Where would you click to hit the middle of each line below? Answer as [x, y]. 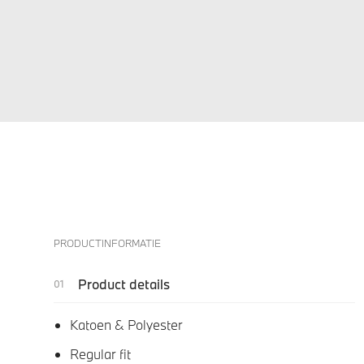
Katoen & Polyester [126, 325]
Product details [124, 284]
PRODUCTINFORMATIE [107, 243]
